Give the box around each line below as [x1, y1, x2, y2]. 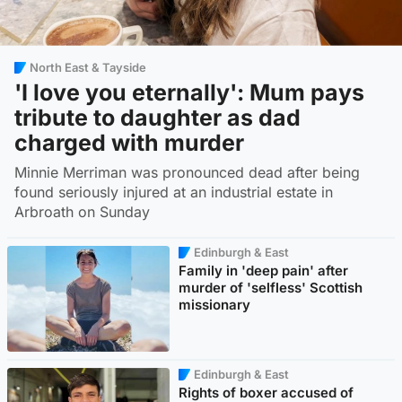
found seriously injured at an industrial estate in [14, 183, 333, 202]
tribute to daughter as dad [14, 104, 301, 132]
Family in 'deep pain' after [179, 262, 349, 280]
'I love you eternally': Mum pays [14, 79, 364, 107]
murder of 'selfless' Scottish [179, 279, 363, 297]
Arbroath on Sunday [14, 203, 150, 222]
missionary [179, 296, 251, 314]
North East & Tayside [30, 59, 146, 74]
